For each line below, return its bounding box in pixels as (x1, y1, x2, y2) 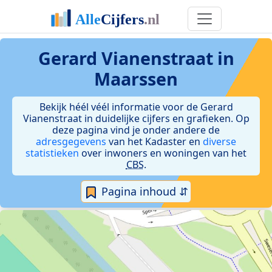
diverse (203, 135, 236, 148)
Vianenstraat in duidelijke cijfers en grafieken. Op (22, 112, 250, 125)
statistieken (25, 146, 79, 160)
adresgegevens (36, 135, 106, 148)
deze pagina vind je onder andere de (52, 123, 220, 137)
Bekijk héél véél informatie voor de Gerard (39, 100, 233, 114)
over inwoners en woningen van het (79, 146, 246, 160)
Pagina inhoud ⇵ (98, 184, 188, 199)
